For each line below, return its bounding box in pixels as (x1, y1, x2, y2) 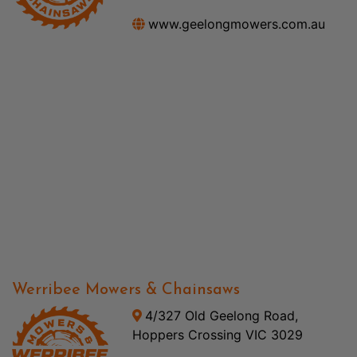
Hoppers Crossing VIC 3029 (131, 326, 303, 343)
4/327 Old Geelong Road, (144, 307, 298, 324)
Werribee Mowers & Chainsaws (12, 281, 240, 298)
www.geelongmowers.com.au (147, 15, 325, 32)
